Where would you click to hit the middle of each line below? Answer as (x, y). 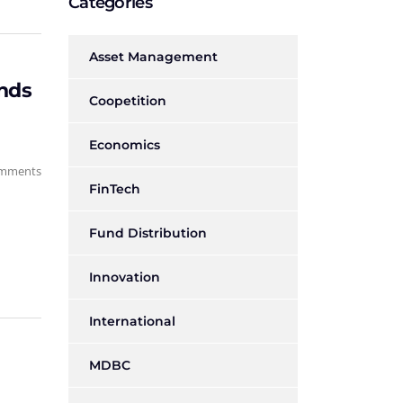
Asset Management (153, 57)
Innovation (125, 277)
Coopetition (128, 101)
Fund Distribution (148, 233)
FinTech (115, 189)
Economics (125, 145)
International (132, 321)
